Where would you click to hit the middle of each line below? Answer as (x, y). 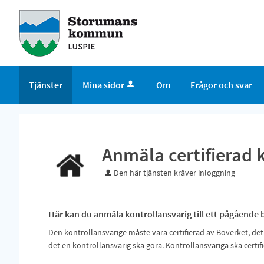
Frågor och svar (221, 85)
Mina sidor (103, 85)
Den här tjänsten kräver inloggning (174, 173)
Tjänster (46, 85)
